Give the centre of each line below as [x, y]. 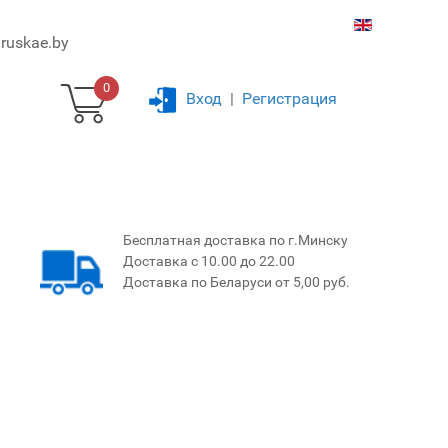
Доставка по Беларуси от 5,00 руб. [236, 281]
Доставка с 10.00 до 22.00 [209, 260]
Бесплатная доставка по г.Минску [235, 239]
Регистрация [289, 98]
